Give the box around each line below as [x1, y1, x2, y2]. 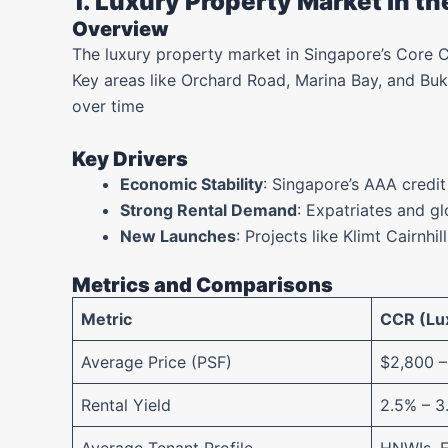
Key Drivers [72, 147, 188, 171]
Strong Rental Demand [120, 200, 297, 220]
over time [72, 96, 144, 116]
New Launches [120, 226, 236, 246]
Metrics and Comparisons [72, 273, 333, 297]
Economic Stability [120, 174, 263, 194]
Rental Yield [81, 395, 171, 415]
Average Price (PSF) [81, 352, 232, 372]
